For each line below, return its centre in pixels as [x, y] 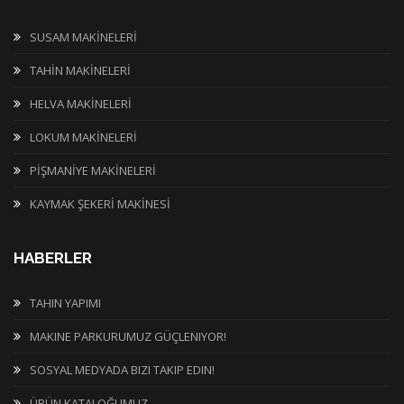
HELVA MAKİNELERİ [81, 104]
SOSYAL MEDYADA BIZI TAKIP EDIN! [122, 370]
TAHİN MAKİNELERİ [80, 71]
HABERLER [53, 258]
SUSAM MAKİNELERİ [83, 37]
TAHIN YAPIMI [65, 303]
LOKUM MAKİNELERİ [83, 138]
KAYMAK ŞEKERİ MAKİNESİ [100, 204]
